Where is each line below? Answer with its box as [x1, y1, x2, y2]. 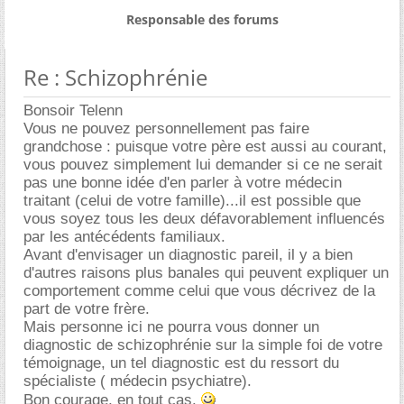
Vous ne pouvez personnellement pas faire [23, 120, 309, 137]
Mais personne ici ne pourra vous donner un [23, 318, 319, 335]
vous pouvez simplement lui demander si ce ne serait [23, 156, 382, 173]
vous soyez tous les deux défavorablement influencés [23, 210, 385, 227]
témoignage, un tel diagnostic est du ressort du [23, 354, 339, 372]
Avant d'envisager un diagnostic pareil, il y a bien [23, 246, 353, 263]
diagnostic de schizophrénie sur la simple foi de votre [23, 336, 382, 353]
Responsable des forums [125, 11, 279, 28]
